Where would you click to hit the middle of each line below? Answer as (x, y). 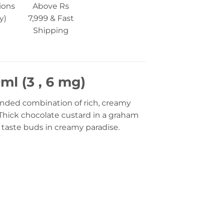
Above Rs (51, 6)
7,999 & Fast (51, 18)
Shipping (51, 31)
